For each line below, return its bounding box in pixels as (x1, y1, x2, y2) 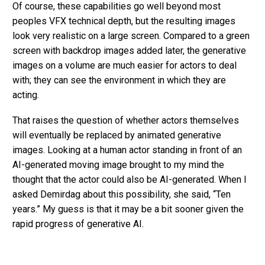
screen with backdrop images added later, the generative (12, 45, 246, 57)
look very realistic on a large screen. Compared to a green (12, 30, 250, 42)
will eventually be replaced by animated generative (12, 130, 221, 141)
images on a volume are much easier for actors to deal (12, 60, 237, 72)
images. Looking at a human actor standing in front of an (12, 144, 242, 156)
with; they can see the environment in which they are (12, 75, 226, 86)
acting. (12, 89, 39, 101)
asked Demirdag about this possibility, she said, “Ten (12, 189, 231, 200)
